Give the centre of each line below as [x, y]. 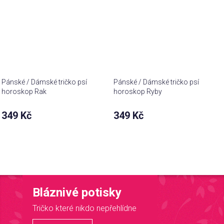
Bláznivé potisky [77, 193]
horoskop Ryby [138, 92]
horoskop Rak [24, 92]
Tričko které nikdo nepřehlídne [84, 208]
